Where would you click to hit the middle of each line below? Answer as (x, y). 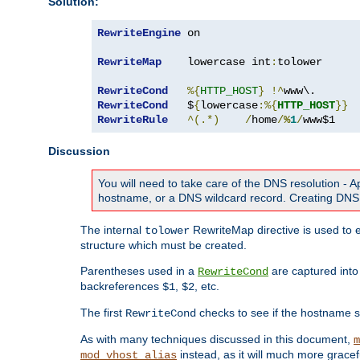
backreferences (121, 286)
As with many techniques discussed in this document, (217, 339)
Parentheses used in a (139, 270)
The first (103, 312)
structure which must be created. (164, 245)
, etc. (207, 286)
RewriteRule (133, 119)
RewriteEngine (139, 33)
